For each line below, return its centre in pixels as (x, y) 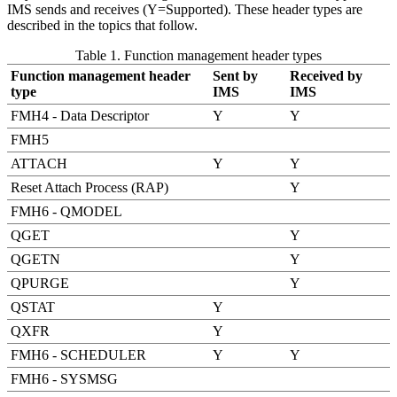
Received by (326, 75)
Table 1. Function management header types (198, 55)
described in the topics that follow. (102, 25)
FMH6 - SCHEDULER (78, 354)
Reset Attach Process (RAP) (90, 187)
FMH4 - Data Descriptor (80, 115)
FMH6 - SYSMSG (64, 378)
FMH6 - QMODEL (66, 211)
